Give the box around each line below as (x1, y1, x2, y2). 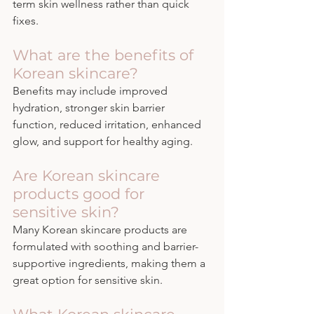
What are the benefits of (13, 46, 198, 64)
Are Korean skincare (13, 167, 164, 185)
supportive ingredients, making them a (13, 257, 208, 271)
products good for (13, 185, 149, 203)
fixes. (13, 14, 39, 28)
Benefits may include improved (13, 84, 170, 98)
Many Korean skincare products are (13, 223, 190, 237)
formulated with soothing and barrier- (13, 240, 198, 254)
